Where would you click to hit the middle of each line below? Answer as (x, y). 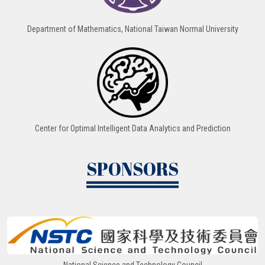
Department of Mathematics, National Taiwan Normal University (132, 29)
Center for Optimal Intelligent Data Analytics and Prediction (132, 128)
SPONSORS (132, 169)
